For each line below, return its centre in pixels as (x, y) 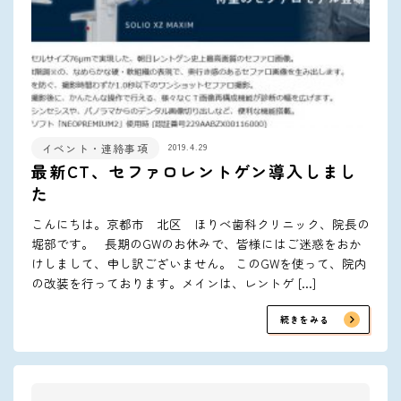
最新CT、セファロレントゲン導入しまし (195, 171)
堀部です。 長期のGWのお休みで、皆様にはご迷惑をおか (196, 243)
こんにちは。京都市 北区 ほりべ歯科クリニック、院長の (200, 223)
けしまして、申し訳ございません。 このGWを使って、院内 (199, 263)
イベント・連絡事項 (95, 148)
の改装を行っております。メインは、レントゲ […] (174, 282)
